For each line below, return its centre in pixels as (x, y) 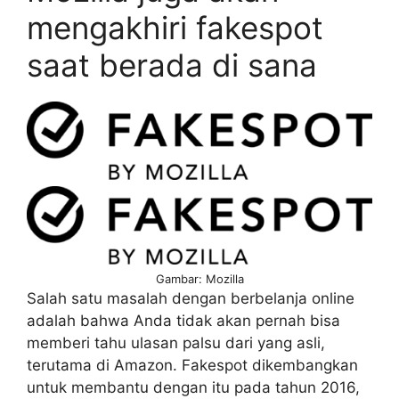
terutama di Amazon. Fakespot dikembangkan (192, 366)
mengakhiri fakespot (175, 27)
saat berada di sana (172, 65)
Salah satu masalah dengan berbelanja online (191, 299)
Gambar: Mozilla (199, 279)
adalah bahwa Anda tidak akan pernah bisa (183, 321)
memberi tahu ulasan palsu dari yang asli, (176, 343)
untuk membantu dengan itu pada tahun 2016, (193, 388)
